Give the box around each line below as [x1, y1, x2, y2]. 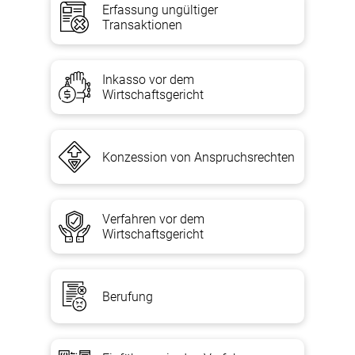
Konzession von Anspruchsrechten [102, 149, 295, 165]
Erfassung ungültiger [102, 2, 218, 17]
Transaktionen [102, 17, 182, 32]
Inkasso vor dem [102, 72, 194, 87]
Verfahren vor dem [102, 212, 204, 227]
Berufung [102, 288, 153, 304]
